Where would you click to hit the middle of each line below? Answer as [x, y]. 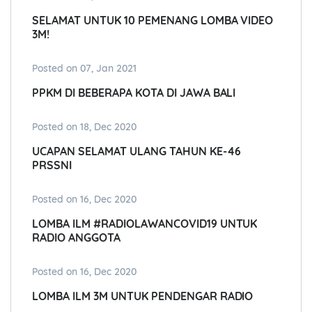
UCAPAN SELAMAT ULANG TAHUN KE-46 [136, 151]
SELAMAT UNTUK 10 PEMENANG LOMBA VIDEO [153, 21]
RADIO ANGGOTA [76, 238]
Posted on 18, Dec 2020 [84, 127]
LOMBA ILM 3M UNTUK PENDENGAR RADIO [143, 296]
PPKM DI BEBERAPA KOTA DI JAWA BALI [134, 93]
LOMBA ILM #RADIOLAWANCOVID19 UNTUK [145, 224]
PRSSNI [52, 165]
